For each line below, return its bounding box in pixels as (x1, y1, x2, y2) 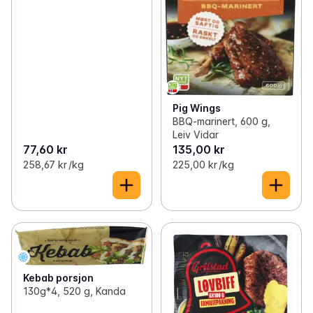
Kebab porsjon (23, 272, 94, 284)
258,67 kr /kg (23, 158, 84, 170)
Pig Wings (172, 101, 221, 114)
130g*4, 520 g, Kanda (23, 285, 126, 298)
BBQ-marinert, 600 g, (172, 115, 270, 127)
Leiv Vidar (172, 128, 219, 140)
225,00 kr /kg (172, 158, 234, 170)
